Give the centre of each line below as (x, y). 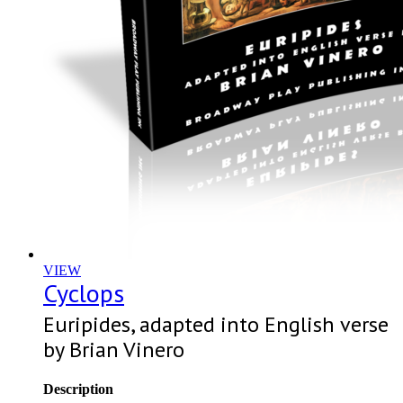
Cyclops (84, 292)
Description (78, 389)
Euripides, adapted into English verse (216, 324)
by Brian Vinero (114, 349)
